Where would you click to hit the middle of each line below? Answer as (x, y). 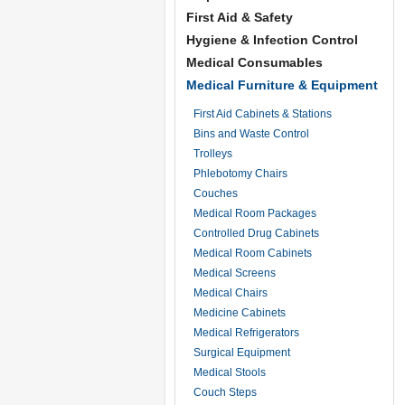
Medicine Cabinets (240, 312)
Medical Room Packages (255, 213)
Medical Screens (235, 273)
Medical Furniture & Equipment (282, 85)
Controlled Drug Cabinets (256, 233)
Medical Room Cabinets (253, 253)
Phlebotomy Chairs (240, 173)
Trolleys (213, 153)
